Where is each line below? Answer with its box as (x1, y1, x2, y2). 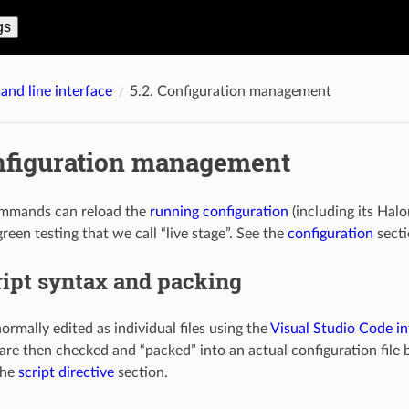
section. (113, 364, 168, 380)
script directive (17, 364, 114, 380)
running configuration (149, 204, 288, 219)
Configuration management (156, 83, 331, 99)
